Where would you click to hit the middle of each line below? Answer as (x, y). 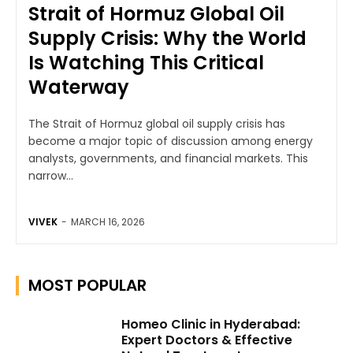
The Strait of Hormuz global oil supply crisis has (157, 123)
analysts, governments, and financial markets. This (168, 158)
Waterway (79, 87)
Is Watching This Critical (146, 62)
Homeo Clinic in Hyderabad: (211, 324)
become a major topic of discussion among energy (171, 141)
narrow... (51, 175)
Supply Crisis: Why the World (167, 38)
